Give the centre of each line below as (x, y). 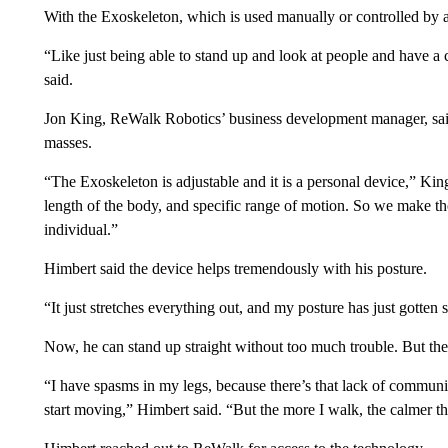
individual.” (80, 230)
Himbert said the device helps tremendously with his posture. (235, 269)
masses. (67, 143)
